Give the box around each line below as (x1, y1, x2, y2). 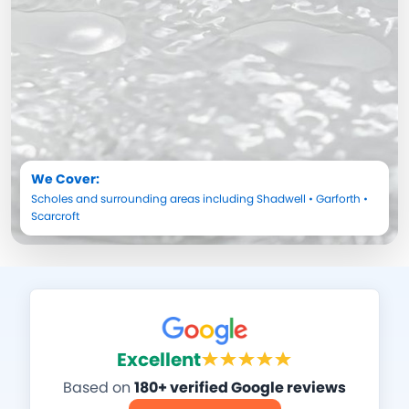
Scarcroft (31, 208, 79, 225)
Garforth (316, 191, 361, 207)
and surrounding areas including (73, 191, 257, 207)
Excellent (117, 347, 201, 373)
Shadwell (257, 191, 306, 207)
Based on (63, 377, 134, 399)
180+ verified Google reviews (134, 377, 346, 399)
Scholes (31, 191, 73, 207)
